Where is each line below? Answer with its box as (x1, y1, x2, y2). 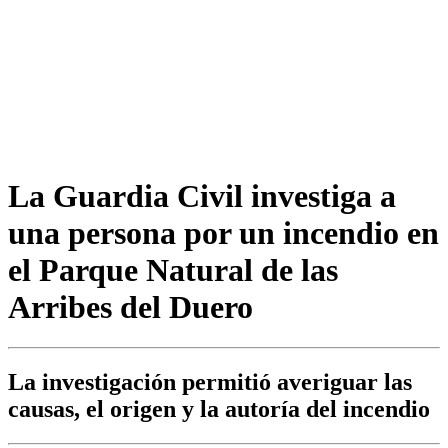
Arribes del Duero (8, 288, 253, 325)
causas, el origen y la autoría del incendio (8, 396, 430, 423)
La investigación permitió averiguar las (8, 369, 412, 396)
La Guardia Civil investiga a (8, 177, 396, 214)
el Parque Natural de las (8, 251, 338, 288)
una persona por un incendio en (8, 214, 439, 251)
